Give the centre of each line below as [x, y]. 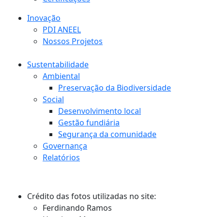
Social [53, 100]
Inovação [44, 18]
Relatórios [61, 158]
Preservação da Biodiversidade [115, 88]
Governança [65, 146]
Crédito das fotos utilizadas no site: [92, 196]
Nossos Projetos [73, 41]
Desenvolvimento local [100, 111]
